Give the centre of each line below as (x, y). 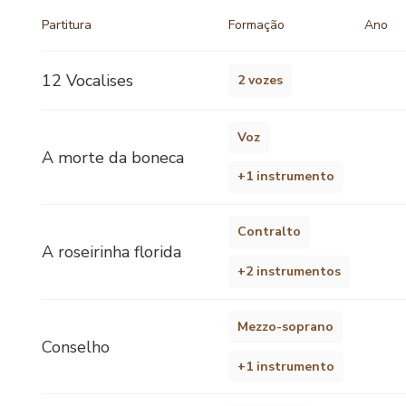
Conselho (76, 347)
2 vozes (261, 80)
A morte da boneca (113, 157)
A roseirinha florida (111, 252)
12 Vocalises (87, 80)
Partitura (67, 24)
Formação (256, 24)
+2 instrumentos (290, 272)
